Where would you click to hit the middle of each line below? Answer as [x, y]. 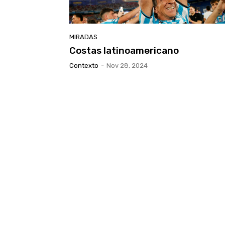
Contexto [84, 65]
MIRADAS [83, 37]
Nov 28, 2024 [127, 65]
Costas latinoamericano [124, 50]
